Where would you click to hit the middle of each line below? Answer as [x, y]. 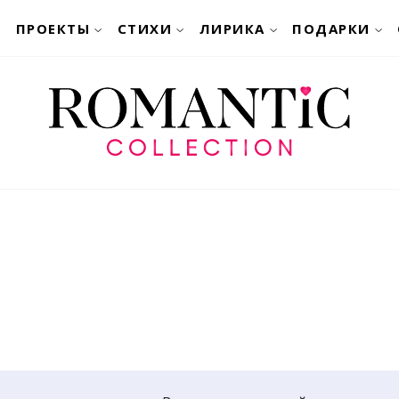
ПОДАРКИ [331, 28]
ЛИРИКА [232, 28]
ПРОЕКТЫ [53, 28]
